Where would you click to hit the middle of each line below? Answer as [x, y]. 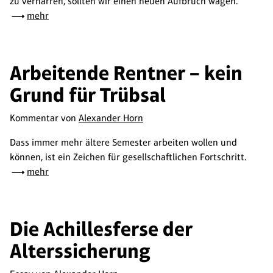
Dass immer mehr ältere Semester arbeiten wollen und [123, 142]
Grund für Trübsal [88, 95]
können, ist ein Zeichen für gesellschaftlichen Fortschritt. [128, 157]
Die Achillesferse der [101, 229]
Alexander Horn [111, 118]
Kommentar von [44, 118]
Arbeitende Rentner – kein [126, 73]
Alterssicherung [80, 251]
